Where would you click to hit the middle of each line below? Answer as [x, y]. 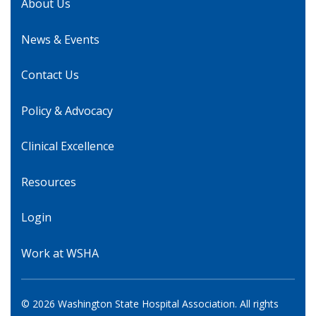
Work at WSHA [60, 253]
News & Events [60, 39]
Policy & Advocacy [67, 110]
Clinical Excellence [68, 146]
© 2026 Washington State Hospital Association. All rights [150, 304]
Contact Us [50, 75]
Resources [49, 182]
